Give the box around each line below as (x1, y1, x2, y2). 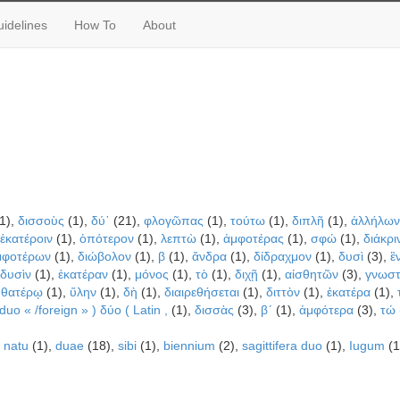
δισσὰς (194, 303, 234, 317)
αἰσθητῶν (284, 267, 338, 281)
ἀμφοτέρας (222, 231, 284, 246)
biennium (162, 338, 215, 353)
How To (73, 18, 116, 32)
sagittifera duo (241, 338, 322, 353)
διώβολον (77, 249, 131, 263)
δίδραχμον (253, 249, 312, 263)
